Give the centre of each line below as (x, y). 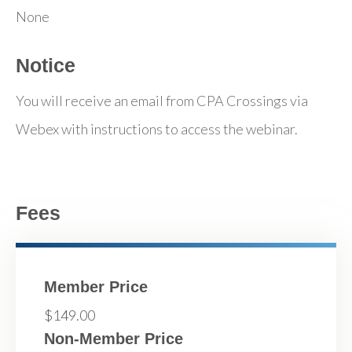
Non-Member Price (114, 339)
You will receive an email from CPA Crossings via (162, 101)
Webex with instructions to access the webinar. (157, 129)
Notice (46, 66)
